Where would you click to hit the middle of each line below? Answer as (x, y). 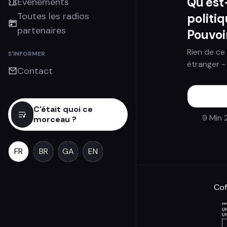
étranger (203, 64)
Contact (35, 71)
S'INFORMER (27, 53)
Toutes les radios (53, 16)
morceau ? (55, 119)
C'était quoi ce (63, 109)
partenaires (42, 30)
